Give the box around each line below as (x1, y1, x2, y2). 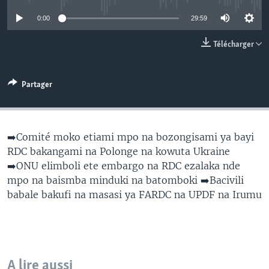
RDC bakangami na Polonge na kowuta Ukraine (7, 145, 230, 157)
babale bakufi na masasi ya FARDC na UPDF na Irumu (7, 189, 262, 201)
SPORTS (19, 49, 53, 58)
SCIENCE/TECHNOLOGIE (19, 27, 119, 37)
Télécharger (213, 40, 256, 49)
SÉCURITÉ (19, 5, 61, 15)
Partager (22, 80, 52, 89)
